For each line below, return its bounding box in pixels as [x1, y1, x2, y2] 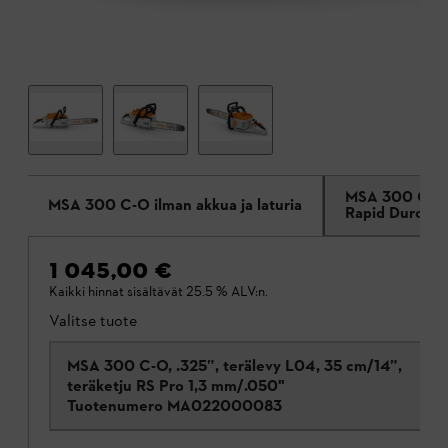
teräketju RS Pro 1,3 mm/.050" [67, 376, 285, 396]
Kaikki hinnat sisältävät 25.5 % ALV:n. [49, 283, 268, 301]
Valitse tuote [49, 311, 137, 331]
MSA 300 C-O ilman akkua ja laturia [48, 194, 302, 217]
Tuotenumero [67, 396, 163, 416]
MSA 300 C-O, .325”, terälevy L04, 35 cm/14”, [67, 356, 402, 376]
